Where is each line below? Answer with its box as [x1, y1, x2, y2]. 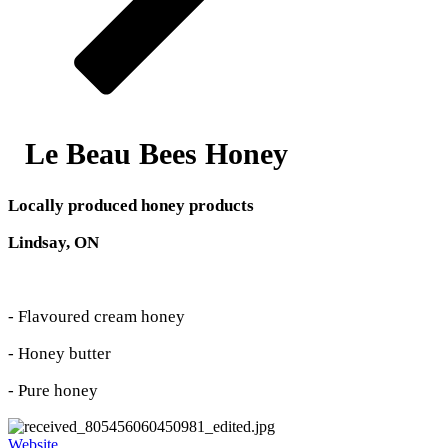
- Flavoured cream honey [8, 306, 189, 326]
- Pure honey [8, 380, 102, 400]
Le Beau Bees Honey [24, 136, 296, 170]
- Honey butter [8, 343, 115, 363]
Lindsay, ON [8, 232, 99, 252]
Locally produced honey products [8, 195, 258, 215]
